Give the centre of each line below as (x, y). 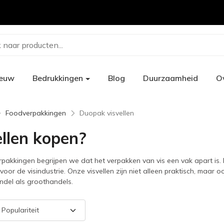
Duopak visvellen (107, 113)
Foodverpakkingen (36, 113)
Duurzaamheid (170, 78)
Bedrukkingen (58, 78)
